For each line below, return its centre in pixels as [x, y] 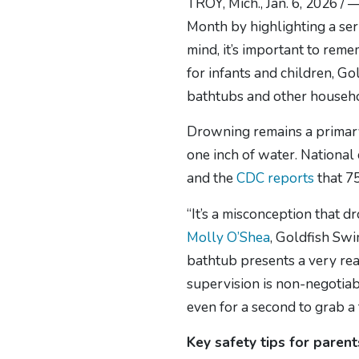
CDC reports [276, 178]
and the [212, 178]
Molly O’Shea [229, 237]
